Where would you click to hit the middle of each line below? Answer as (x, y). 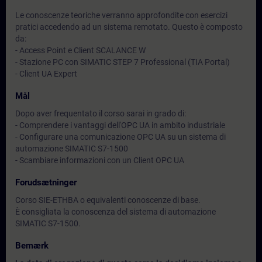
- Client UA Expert (46, 74)
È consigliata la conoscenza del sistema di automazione (116, 212)
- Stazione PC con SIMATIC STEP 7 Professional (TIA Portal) (123, 62)
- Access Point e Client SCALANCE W (80, 50)
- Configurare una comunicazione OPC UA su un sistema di (120, 137)
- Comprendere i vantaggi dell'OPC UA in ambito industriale (120, 125)
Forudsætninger (46, 182)
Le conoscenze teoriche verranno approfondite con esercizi (121, 15)
